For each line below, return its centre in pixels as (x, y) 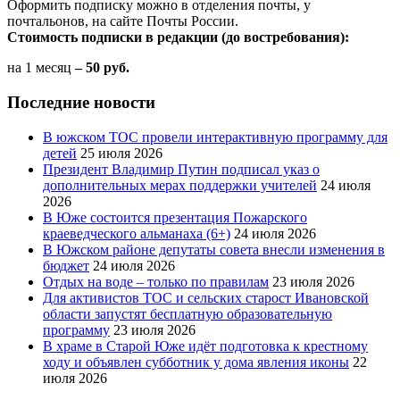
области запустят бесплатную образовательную (187, 313)
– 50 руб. (100, 68)
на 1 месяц (39, 68)
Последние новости (81, 102)
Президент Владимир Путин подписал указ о (181, 169)
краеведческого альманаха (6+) (137, 233)
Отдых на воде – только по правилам (156, 281)
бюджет (66, 265)
